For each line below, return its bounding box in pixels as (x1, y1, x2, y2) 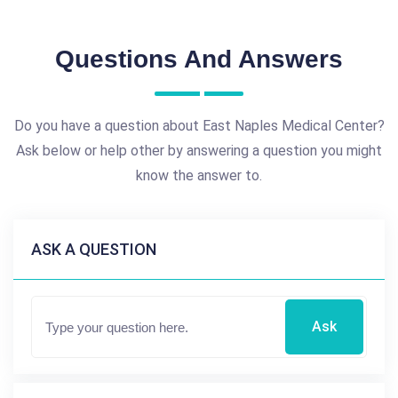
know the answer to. (136, 166, 262, 184)
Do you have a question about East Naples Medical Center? (13, 116, 385, 134)
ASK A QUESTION (31, 239, 156, 259)
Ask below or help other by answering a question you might (16, 141, 382, 159)
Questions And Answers (55, 44, 343, 73)
